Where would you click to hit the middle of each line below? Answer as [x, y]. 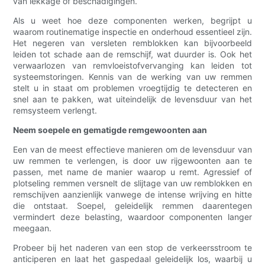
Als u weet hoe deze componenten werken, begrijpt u [132, 21]
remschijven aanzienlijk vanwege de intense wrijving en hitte [132, 195]
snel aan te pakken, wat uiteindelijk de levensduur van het [132, 99]
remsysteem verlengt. [55, 111]
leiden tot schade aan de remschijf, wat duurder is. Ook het [132, 54]
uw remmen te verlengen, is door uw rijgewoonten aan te [132, 161]
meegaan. [33, 228]
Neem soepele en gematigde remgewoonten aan [110, 130]
